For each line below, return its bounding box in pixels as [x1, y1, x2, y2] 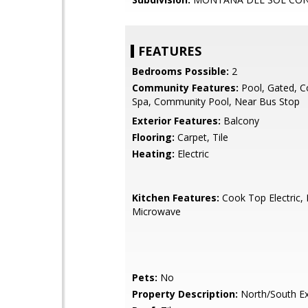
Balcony [221, 114, 259, 127]
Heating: [132, 147, 175, 160]
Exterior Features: [132, 114, 221, 127]
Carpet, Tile [175, 131, 228, 144]
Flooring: [132, 131, 175, 144]
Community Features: [132, 81, 239, 94]
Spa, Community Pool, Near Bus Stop [132, 95, 300, 108]
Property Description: [132, 287, 238, 300]
